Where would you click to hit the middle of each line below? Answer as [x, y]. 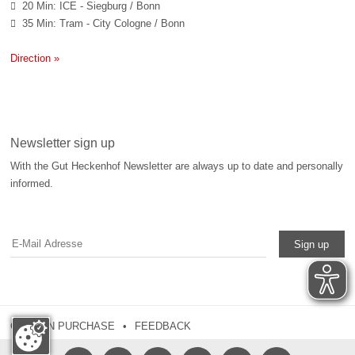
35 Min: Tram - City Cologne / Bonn [101, 23]
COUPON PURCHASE [63, 326]
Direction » [35, 58]
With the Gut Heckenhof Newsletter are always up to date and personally [177, 166]
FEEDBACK [163, 326]
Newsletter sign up [63, 143]
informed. [32, 183]
